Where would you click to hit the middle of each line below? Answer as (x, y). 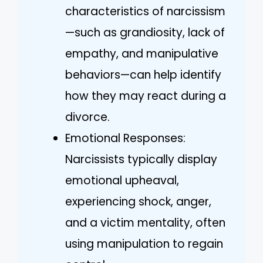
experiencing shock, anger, (138, 201)
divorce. (87, 117)
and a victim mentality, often (145, 222)
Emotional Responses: (125, 138)
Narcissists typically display (141, 159)
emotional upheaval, (122, 180)
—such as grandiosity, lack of (145, 32)
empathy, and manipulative (142, 53)
